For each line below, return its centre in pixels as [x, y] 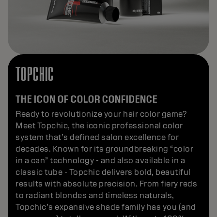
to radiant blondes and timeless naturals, [95, 195]
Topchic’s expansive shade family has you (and [106, 207]
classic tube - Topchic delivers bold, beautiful [103, 172]
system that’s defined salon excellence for [97, 137]
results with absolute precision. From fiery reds [106, 184]
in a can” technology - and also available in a [100, 160]
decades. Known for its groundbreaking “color [104, 149]
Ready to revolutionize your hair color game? [101, 114]
